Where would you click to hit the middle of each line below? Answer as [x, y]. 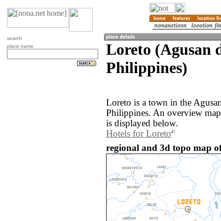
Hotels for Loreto [139, 134]
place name [20, 46]
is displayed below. [142, 124]
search [15, 38]
